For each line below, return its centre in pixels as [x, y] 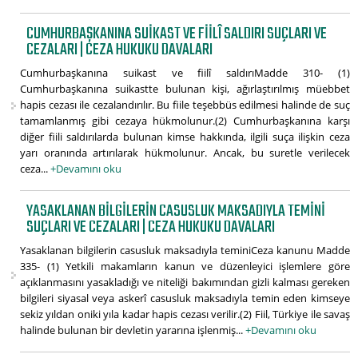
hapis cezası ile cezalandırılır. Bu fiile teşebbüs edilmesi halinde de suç [185, 105]
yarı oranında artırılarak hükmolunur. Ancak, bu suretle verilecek [185, 153]
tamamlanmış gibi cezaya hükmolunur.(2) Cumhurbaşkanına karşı [185, 121]
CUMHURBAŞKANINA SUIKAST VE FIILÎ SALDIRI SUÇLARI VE [177, 34]
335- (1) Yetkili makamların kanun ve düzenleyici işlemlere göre [185, 267]
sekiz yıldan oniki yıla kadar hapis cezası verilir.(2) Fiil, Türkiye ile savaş [185, 314]
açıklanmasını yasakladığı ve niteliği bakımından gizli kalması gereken [185, 282]
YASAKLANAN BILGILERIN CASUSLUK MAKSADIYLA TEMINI [176, 212]
